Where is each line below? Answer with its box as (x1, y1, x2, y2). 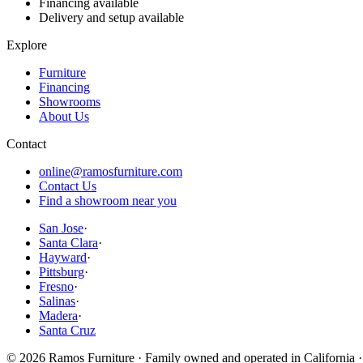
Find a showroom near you (39, 193, 177, 207)
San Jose (39, 220, 83, 235)
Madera (39, 308, 78, 322)
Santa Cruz (39, 322, 96, 337)
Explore (6, 37, 47, 52)
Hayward (39, 250, 87, 264)
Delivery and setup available (39, 10, 184, 24)
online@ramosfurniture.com (39, 164, 182, 178)
